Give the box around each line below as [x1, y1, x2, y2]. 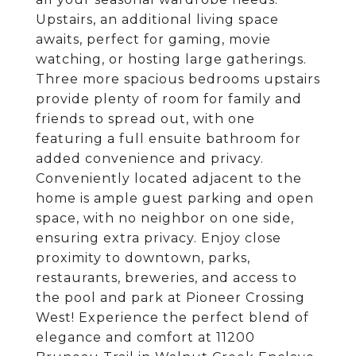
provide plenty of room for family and [36, 91, 302, 106]
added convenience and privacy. [36, 151, 264, 166]
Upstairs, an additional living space [36, 12, 279, 27]
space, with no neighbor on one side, [36, 211, 294, 226]
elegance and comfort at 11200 [36, 330, 255, 345]
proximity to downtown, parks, [36, 250, 250, 265]
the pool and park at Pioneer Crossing [36, 290, 305, 305]
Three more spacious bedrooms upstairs [36, 72, 320, 87]
